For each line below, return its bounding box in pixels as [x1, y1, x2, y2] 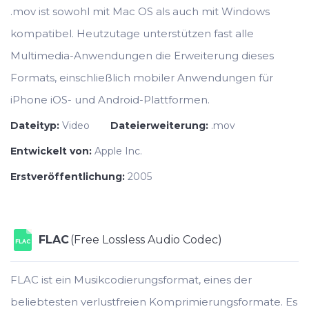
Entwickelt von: [10, 145, 94, 157]
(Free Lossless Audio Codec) [70, 233, 222, 246]
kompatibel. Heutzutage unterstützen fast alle [10, 27, 254, 40]
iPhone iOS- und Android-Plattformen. [10, 93, 210, 106]
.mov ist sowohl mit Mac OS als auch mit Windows [10, 5, 270, 18]
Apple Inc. [94, 145, 142, 157]
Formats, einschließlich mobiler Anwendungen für [10, 71, 273, 84]
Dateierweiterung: [110, 119, 211, 132]
